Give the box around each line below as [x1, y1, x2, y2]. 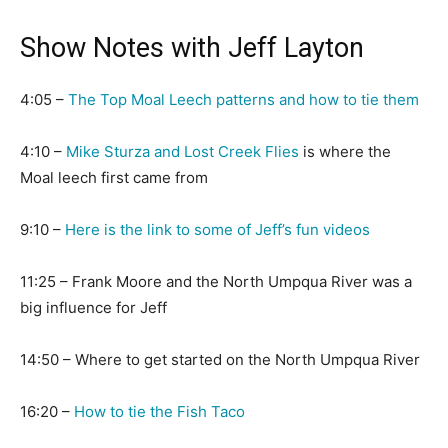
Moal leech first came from [20, 168, 208, 187]
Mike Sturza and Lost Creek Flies [66, 142, 299, 161]
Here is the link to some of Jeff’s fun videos [61, 220, 370, 239]
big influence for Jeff [20, 298, 167, 317]
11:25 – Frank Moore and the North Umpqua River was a [20, 272, 412, 291]
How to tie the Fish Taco [74, 402, 245, 421]
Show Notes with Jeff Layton [20, 32, 364, 64]
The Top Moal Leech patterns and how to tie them [68, 90, 419, 109]
